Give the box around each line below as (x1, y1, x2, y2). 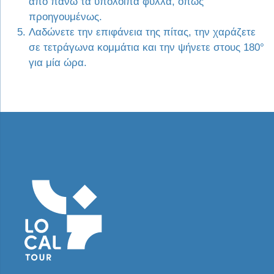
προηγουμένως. (28, 10, 102, 23)
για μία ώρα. (28, 56, 87, 68)
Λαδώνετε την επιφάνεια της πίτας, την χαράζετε (28, 26, 256, 38)
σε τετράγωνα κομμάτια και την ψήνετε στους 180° (28, 41, 264, 53)
